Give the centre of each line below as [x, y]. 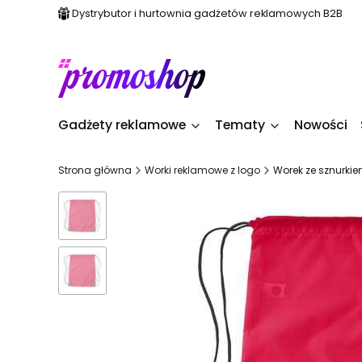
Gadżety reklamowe [122, 125]
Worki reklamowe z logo [202, 170]
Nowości [321, 125]
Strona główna [95, 170]
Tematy [240, 125]
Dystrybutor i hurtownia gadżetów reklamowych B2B [207, 13]
